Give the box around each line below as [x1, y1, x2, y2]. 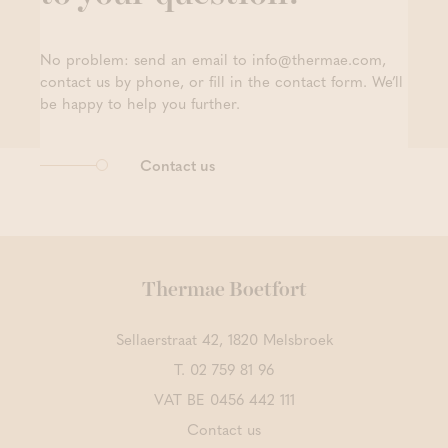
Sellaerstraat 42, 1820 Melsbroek [115, 328, 333, 350]
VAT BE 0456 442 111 [153, 388, 295, 410]
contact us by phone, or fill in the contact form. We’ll [40, 70, 403, 92]
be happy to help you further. [40, 92, 240, 114]
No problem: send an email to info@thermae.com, [40, 48, 386, 70]
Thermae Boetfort [141, 280, 307, 300]
